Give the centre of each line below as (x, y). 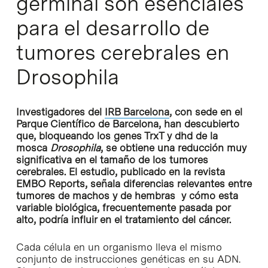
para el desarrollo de (112, 28)
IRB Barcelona (137, 112)
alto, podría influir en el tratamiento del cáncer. (123, 220)
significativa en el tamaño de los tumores (112, 160)
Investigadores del (60, 112)
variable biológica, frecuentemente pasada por (123, 208)
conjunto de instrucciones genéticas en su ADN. (128, 259)
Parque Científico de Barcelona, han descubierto (127, 124)
